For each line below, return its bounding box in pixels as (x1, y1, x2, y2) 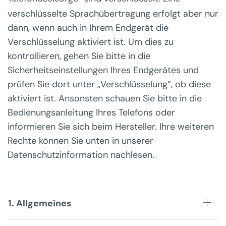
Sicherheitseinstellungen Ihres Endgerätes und (8, 64, 199, 76)
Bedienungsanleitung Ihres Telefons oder (8, 106, 175, 119)
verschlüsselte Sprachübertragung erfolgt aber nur (8, 7, 218, 20)
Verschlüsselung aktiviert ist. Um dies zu (8, 35, 174, 48)
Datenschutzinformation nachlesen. (8, 148, 154, 161)
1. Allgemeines (8, 197, 72, 209)
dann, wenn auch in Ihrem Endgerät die (8, 21, 168, 34)
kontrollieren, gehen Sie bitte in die (8, 49, 150, 62)
